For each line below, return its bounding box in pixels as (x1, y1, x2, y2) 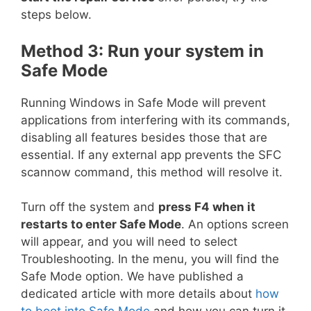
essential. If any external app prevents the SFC (21, 147, 281, 162)
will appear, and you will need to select (21, 235, 237, 249)
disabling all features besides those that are (21, 130, 267, 144)
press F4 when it (158, 200, 255, 214)
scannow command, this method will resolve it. (21, 165, 283, 179)
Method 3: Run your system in (21, 40, 264, 61)
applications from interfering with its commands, (21, 112, 290, 127)
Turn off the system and (21, 200, 158, 214)
